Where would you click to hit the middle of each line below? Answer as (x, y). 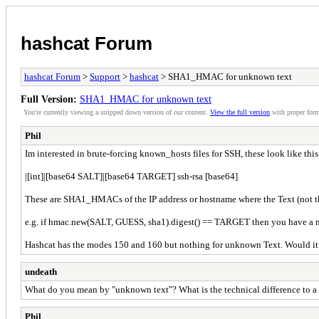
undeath (41, 271)
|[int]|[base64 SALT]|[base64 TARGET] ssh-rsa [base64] (131, 176)
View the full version (240, 112)
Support (105, 76)
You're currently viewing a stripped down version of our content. (117, 112)
